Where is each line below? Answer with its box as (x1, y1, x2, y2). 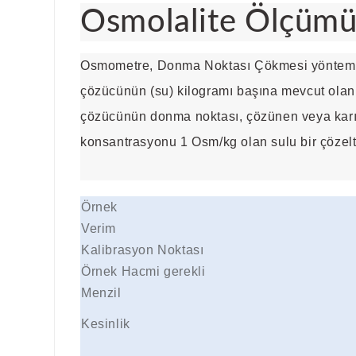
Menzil (81, 286, 122, 300)
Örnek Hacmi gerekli (81, 265, 206, 279)
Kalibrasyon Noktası (81, 243, 204, 257)
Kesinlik (81, 317, 130, 331)
